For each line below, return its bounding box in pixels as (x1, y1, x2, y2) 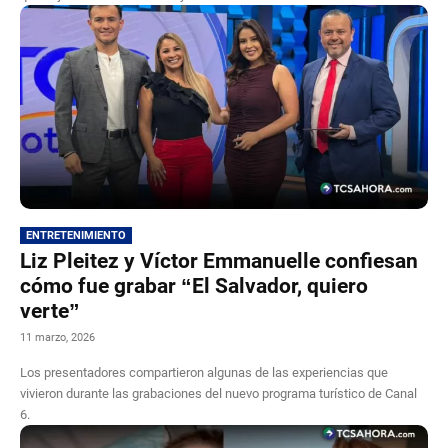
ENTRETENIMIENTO (26, 228, 126, 242)
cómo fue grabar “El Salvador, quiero (20, 273, 368, 298)
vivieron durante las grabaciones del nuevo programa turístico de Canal (20, 385, 417, 401)
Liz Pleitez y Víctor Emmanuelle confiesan (20, 248, 418, 273)
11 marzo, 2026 (20, 330, 95, 344)
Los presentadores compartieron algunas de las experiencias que (20, 364, 388, 380)
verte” (20, 298, 80, 323)
